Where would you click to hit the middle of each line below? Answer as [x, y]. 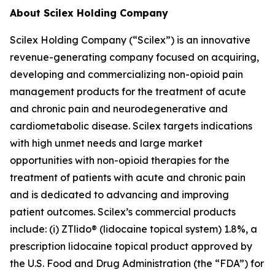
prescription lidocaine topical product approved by [131, 246]
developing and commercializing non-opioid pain [126, 74]
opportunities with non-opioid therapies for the [120, 160]
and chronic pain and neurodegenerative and [119, 109]
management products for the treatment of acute [128, 91]
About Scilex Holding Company [89, 13]
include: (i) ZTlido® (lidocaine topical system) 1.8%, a [134, 229]
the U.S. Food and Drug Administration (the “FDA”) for [137, 263]
